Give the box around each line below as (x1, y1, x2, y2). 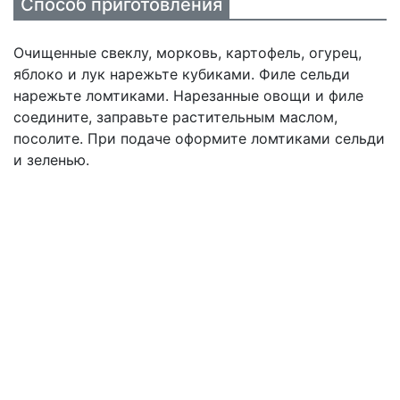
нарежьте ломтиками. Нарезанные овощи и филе (13, 87, 363, 104)
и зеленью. (13, 151, 89, 169)
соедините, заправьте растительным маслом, (13, 108, 337, 126)
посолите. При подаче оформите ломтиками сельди (13, 129, 385, 147)
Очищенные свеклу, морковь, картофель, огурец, (13, 44, 362, 62)
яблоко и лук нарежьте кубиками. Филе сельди (13, 65, 350, 83)
